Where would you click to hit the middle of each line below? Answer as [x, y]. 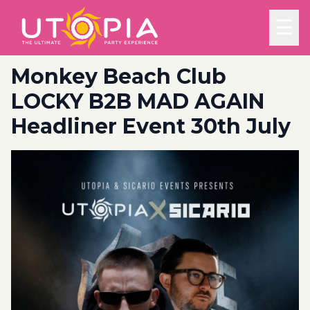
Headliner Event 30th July [151, 126]
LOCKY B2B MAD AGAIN [138, 101]
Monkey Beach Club [119, 76]
